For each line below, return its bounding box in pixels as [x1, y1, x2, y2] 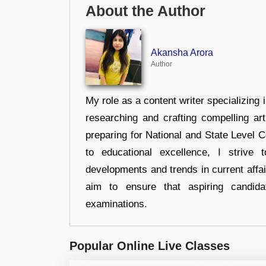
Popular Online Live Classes [69, 239, 230, 252]
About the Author [85, 3, 205, 20]
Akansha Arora [150, 47, 213, 58]
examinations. [85, 198, 147, 210]
